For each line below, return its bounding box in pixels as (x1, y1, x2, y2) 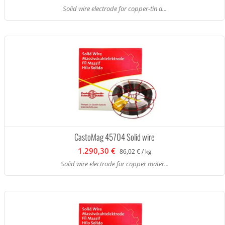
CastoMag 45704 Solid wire (74, 131, 155, 143)
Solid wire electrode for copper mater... (60, 159, 169, 168)
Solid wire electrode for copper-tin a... (62, 4, 167, 13)
